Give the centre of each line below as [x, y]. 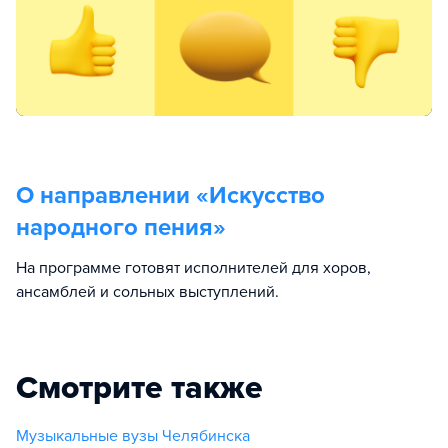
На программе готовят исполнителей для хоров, [193, 267]
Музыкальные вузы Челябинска [133, 435]
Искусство [267, 195]
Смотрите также [139, 387]
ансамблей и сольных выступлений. [147, 291]
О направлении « [112, 195]
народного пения [114, 227]
